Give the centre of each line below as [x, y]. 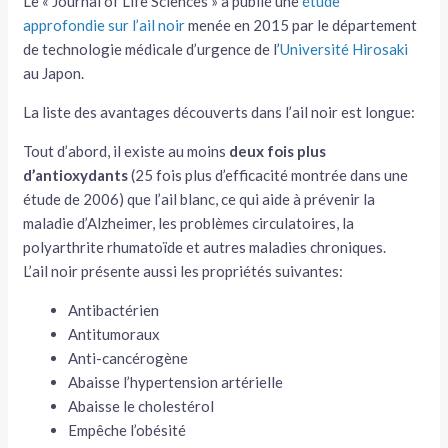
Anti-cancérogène [128, 357]
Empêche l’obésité [127, 429]
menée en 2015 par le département [301, 24]
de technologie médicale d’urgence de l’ [152, 48]
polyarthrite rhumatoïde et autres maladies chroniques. [205, 246]
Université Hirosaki [344, 48]
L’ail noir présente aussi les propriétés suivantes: [183, 270]
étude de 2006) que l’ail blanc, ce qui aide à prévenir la [199, 198]
